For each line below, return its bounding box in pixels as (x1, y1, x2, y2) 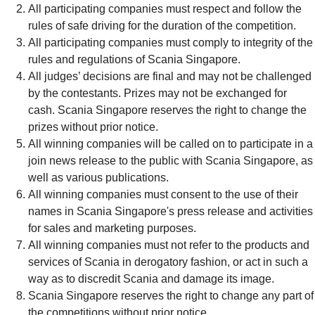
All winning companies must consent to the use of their (28, 188, 298, 200)
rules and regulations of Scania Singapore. (28, 53, 240, 65)
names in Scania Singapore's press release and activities (28, 205, 313, 217)
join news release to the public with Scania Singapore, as (28, 155, 313, 167)
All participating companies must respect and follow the (28, 3, 302, 15)
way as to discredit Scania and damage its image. (28, 273, 274, 285)
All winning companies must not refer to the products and (28, 239, 309, 251)
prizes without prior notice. (28, 121, 158, 133)
